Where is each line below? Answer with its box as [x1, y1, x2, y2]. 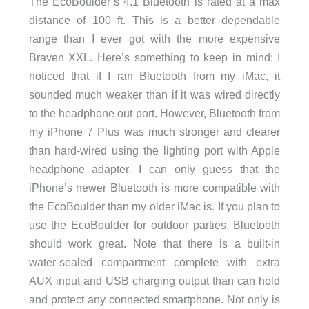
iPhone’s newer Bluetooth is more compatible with [28, 181, 281, 195]
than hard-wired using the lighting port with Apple [28, 144, 281, 157]
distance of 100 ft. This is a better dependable [28, 14, 281, 27]
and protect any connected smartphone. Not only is [28, 293, 281, 306]
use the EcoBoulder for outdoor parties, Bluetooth [28, 219, 281, 232]
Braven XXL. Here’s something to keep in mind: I [28, 51, 281, 64]
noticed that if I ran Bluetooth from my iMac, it [28, 70, 281, 83]
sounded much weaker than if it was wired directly [28, 88, 281, 101]
